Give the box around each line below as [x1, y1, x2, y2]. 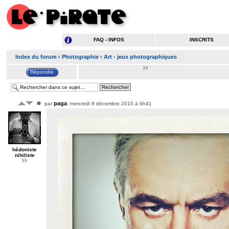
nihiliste [14, 152, 35, 158]
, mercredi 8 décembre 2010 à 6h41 [67, 101, 152, 106]
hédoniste [12, 146, 37, 152]
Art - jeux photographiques [104, 54, 177, 60]
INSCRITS [189, 37, 214, 42]
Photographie [62, 54, 99, 60]
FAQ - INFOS [93, 37, 124, 42]
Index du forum [15, 54, 57, 60]
